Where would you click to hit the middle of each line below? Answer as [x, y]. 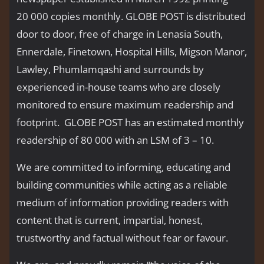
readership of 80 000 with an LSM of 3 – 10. [115, 140]
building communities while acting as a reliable [122, 185]
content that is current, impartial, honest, [110, 220]
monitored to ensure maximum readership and [125, 105]
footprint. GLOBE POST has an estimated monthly [130, 123]
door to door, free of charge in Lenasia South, [120, 34]
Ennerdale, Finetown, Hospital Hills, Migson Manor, [132, 52]
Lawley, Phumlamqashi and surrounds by [110, 70]
